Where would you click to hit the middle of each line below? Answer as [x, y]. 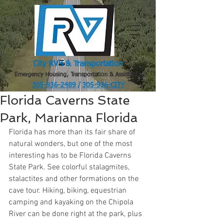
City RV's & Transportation [78, 64]
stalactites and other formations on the [75, 179]
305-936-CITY [103, 85]
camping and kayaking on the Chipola [72, 202]
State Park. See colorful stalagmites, [70, 167]
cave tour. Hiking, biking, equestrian [69, 191]
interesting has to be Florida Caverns [71, 156]
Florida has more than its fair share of [73, 132]
